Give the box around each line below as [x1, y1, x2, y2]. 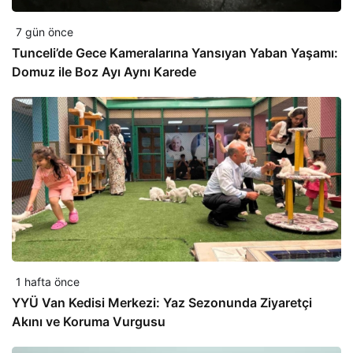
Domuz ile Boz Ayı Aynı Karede [12, 64, 196, 80]
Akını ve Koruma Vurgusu [12, 314, 165, 329]
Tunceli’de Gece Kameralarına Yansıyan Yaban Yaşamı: [12, 45, 338, 61]
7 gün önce [16, 25, 73, 39]
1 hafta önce [16, 275, 80, 288]
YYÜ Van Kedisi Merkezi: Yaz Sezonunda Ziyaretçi [12, 295, 312, 310]
